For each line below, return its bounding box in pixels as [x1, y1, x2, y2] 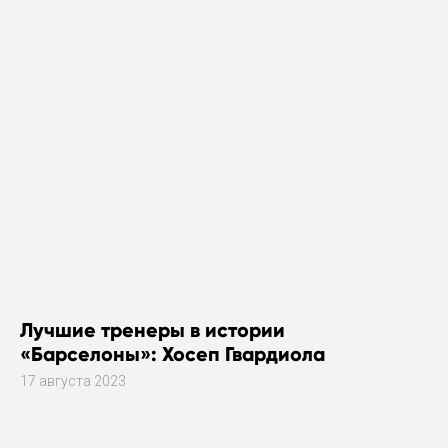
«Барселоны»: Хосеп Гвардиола [20, 341, 325, 366]
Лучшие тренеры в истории [20, 317, 285, 342]
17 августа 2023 [20, 372, 126, 389]
